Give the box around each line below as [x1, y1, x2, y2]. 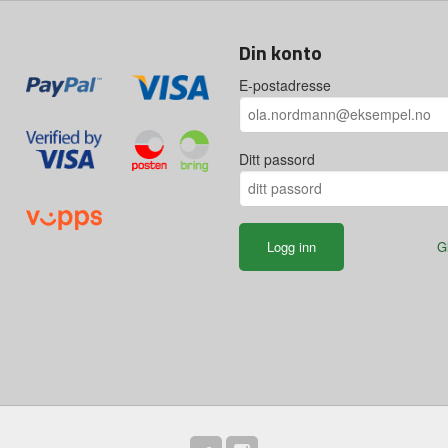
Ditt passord [239, 148, 315, 169]
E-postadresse [239, 74, 331, 95]
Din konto [239, 36, 322, 68]
